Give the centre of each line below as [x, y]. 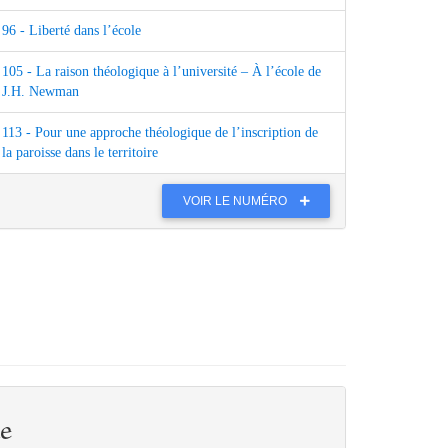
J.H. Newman [40, 92]
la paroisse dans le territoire [80, 153]
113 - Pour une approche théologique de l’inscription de [160, 133]
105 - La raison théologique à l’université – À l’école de [161, 72]
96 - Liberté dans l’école [71, 31]
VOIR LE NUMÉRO [236, 200]
